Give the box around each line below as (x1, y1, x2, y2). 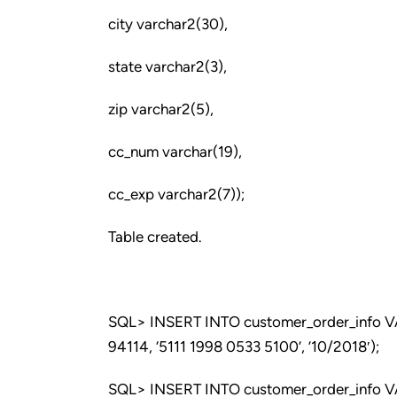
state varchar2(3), (108, 58, 227, 75)
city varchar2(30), (108, 15, 228, 33)
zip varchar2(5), (108, 100, 214, 118)
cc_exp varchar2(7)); (108, 185, 245, 203)
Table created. (108, 228, 202, 245)
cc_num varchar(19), (108, 143, 242, 160)
